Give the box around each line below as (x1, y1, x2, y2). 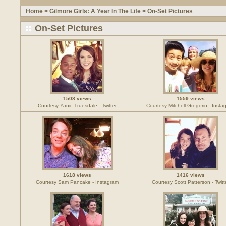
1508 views (63, 96, 91, 101)
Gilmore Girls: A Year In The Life (49, 8, 141, 15)
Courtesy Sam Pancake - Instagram (36, 179, 119, 185)
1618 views (63, 172, 91, 178)
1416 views (177, 172, 205, 178)
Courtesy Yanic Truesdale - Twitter (38, 103, 117, 108)
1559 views (177, 96, 205, 101)
